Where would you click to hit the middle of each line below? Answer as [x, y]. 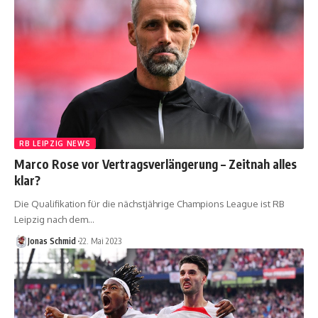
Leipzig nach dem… [54, 220]
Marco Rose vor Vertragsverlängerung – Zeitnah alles [155, 164]
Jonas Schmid [51, 241]
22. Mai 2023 [100, 241]
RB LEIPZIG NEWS [55, 144]
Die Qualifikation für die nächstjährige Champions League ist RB [149, 204]
